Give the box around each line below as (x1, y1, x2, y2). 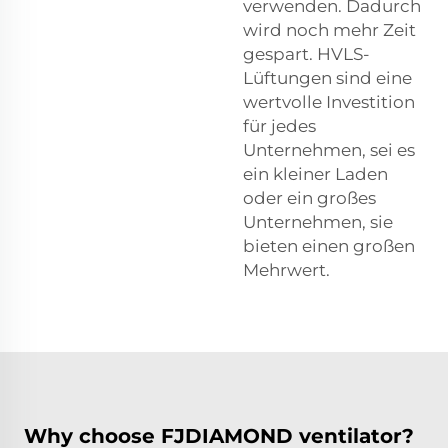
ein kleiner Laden (243, 164, 388, 185)
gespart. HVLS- (243, 44, 370, 65)
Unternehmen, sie (243, 212, 393, 233)
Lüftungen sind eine (243, 68, 412, 89)
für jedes (243, 116, 316, 137)
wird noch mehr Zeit (243, 20, 416, 41)
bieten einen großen (243, 236, 415, 257)
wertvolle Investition (243, 92, 415, 113)
